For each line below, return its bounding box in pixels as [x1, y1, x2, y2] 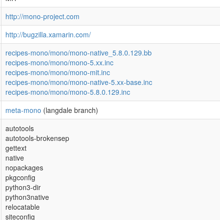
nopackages [5, 163, 43, 172]
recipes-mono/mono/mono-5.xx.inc [5, 57, 113, 67]
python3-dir [5, 182, 41, 192]
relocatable [5, 202, 40, 212]
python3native [5, 192, 49, 202]
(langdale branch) [41, 105, 98, 115]
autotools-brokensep [5, 133, 69, 143]
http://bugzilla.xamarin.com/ [5, 29, 91, 39]
